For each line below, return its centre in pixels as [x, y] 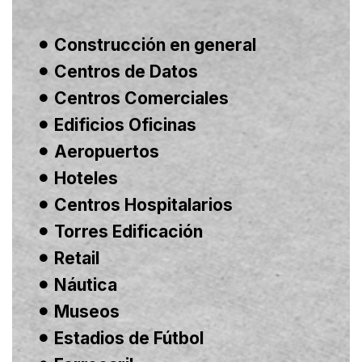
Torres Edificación [128, 231]
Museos [86, 311]
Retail [76, 258]
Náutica [85, 284]
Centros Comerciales [141, 98]
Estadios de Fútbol [128, 338]
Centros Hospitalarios [143, 204]
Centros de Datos [126, 71]
